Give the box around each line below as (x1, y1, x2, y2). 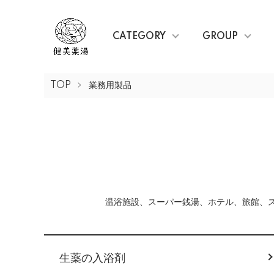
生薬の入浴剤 (59, 252, 125, 265)
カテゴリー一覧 (43, 238, 112, 249)
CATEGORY (112, 32, 166, 42)
